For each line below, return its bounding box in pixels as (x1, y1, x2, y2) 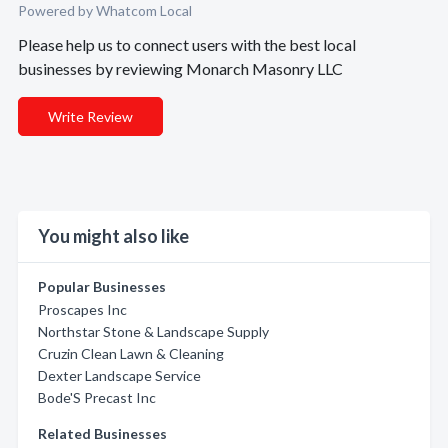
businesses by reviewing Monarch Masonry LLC (18, 59, 343, 78)
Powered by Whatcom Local (18, 2, 192, 19)
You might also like (38, 225, 189, 247)
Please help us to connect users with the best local (18, 35, 356, 54)
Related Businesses (38, 425, 167, 442)
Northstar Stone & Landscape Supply (38, 323, 269, 340)
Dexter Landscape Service (38, 367, 201, 384)
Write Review (48, 108, 133, 125)
